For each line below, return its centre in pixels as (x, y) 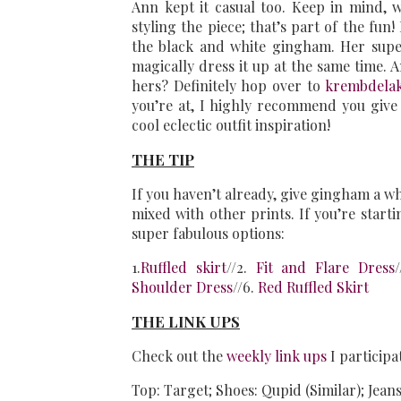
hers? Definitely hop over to (229, 86)
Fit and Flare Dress (325, 268)
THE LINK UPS (186, 322)
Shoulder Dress (182, 287)
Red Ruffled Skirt (313, 287)
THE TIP (163, 160)
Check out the (177, 356)
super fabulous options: (208, 234)
